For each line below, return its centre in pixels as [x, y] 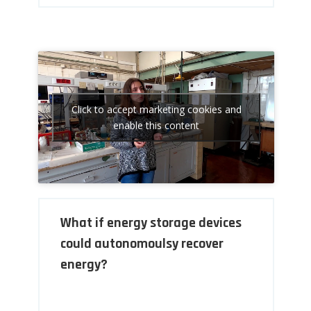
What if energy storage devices [151, 223]
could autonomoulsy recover [142, 244]
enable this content [156, 126]
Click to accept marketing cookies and [156, 110]
